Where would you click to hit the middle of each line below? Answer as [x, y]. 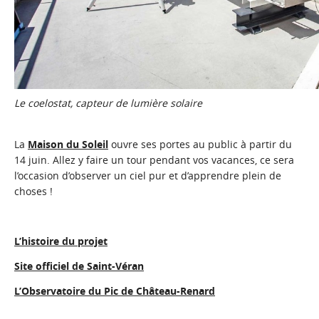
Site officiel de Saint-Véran [79, 266]
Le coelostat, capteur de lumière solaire [108, 103]
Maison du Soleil [68, 144]
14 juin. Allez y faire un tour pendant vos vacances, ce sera [154, 159]
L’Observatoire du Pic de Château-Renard [115, 291]
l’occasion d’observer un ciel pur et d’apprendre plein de [148, 175]
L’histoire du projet [61, 241]
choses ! [33, 191]
